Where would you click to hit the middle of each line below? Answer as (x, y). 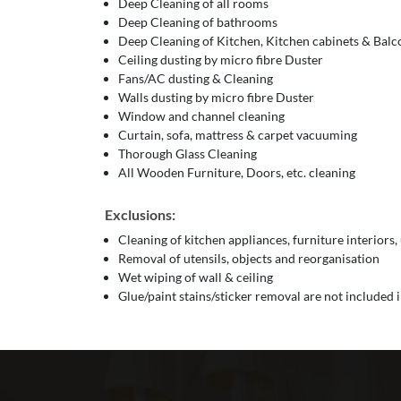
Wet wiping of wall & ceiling (196, 277)
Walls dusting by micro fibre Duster (216, 97)
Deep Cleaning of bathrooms (198, 22)
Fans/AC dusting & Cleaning (196, 78)
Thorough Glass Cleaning (188, 154)
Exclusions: (140, 214)
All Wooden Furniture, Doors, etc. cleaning (237, 172)
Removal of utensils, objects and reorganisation (249, 258)
